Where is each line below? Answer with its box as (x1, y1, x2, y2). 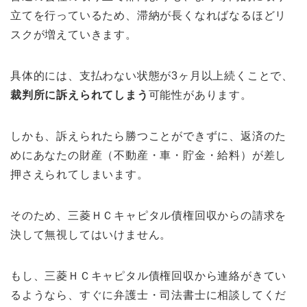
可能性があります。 (148, 88, 252, 101)
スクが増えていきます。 (10, 28, 137, 40)
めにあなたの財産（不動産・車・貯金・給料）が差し (10, 149, 287, 161)
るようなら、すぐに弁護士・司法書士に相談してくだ (10, 288, 287, 301)
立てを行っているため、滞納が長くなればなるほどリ (10, 9, 287, 21)
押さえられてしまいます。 (10, 168, 149, 180)
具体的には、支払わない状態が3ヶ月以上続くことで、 (10, 69, 293, 82)
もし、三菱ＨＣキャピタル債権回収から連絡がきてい (10, 269, 287, 282)
